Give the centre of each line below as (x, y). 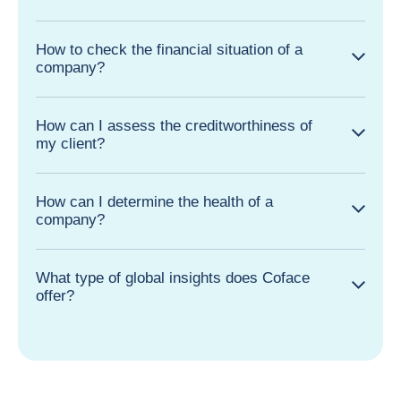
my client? (70, 144)
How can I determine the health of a (154, 202)
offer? (55, 296)
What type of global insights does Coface (173, 278)
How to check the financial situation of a (169, 50)
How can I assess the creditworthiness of (174, 126)
